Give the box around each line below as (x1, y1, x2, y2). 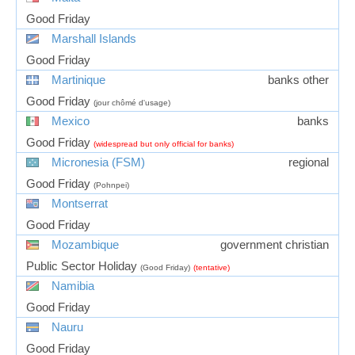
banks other (268, 73, 329, 86)
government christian (220, 238, 329, 251)
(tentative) (193, 262, 230, 272)
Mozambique (52, 238, 119, 251)
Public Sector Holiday (26, 259, 137, 273)
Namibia (52, 279, 94, 292)
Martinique (52, 73, 105, 86)
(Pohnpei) (94, 180, 129, 189)
